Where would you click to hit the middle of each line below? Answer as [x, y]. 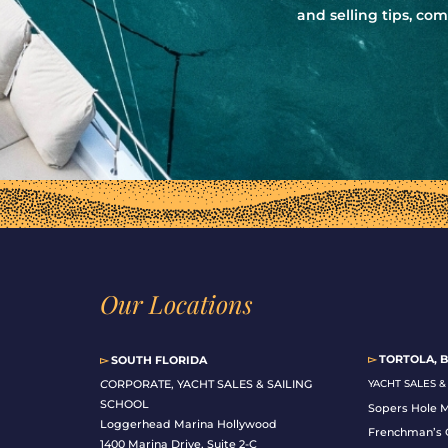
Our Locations [176, 304]
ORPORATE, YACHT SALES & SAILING [209, 384]
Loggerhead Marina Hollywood [188, 424]
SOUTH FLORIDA [157, 360]
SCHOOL [124, 404]
